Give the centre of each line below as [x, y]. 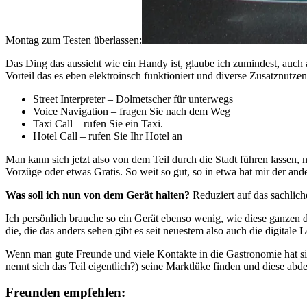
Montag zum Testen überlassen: [74, 40]
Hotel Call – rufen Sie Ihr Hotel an [108, 136]
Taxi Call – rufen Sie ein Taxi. [98, 123]
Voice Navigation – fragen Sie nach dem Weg [132, 111]
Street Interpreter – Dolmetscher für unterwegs [133, 99]
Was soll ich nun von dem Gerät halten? [98, 195]
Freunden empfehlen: [65, 293]
